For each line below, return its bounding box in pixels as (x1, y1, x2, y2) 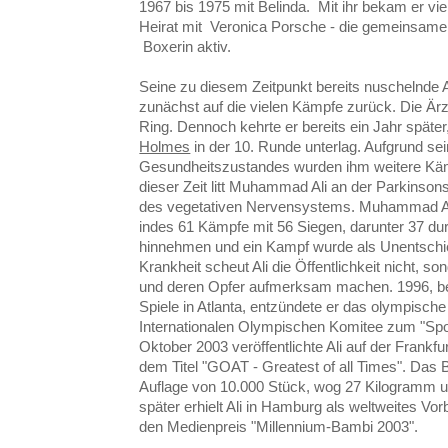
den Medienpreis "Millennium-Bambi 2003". (139, 417, 419, 435)
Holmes (139, 137, 191, 155)
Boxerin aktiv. (139, 37, 232, 55)
